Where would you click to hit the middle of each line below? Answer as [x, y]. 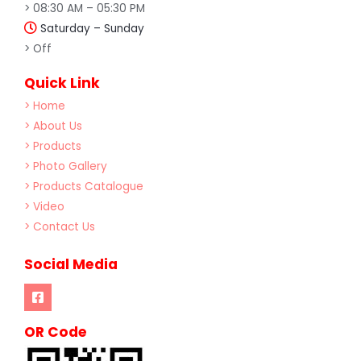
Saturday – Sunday [91, 29]
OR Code [56, 332]
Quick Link [62, 83]
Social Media [71, 264]
